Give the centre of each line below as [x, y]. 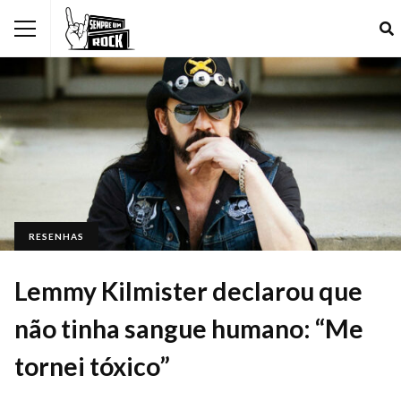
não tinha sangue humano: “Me [189, 328]
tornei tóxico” [92, 366]
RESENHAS [56, 236]
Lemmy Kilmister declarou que [188, 290]
